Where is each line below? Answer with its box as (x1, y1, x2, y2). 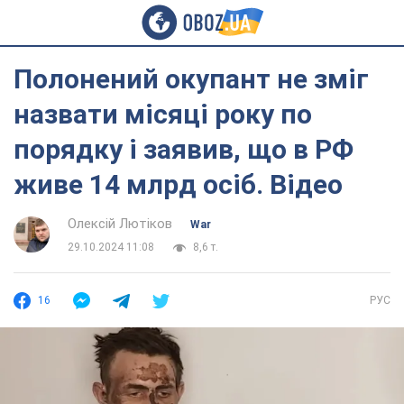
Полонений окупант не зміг (14, 63, 369, 95)
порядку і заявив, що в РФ (14, 133, 353, 165)
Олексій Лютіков (68, 216, 172, 232)
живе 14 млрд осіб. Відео (14, 169, 343, 200)
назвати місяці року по (14, 98, 312, 130)
